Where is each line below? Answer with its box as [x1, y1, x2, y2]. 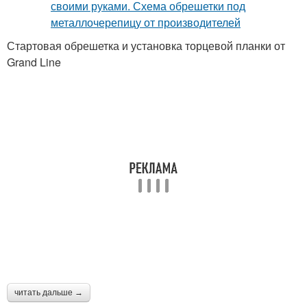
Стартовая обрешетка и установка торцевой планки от [7, 38, 285, 53]
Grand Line [7, 54, 61, 70]
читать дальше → [14, 288, 83, 297]
